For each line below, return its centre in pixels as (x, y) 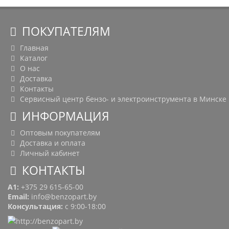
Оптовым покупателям (59, 133)
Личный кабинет (49, 153)
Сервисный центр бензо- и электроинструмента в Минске (122, 99)
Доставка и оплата (51, 143)
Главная (33, 48)
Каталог (32, 58)
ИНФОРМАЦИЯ (64, 117)
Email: (19, 197)
